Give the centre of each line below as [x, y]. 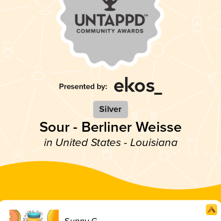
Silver [110, 109]
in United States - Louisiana [110, 143]
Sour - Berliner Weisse [110, 127]
